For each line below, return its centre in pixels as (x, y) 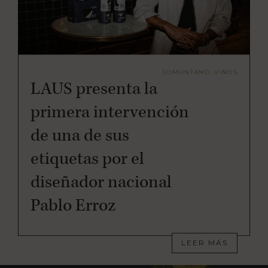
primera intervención (110, 112)
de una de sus (80, 135)
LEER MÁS (205, 243)
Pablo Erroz (73, 205)
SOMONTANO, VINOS (200, 72)
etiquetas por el (87, 159)
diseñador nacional (101, 182)
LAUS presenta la (94, 89)
